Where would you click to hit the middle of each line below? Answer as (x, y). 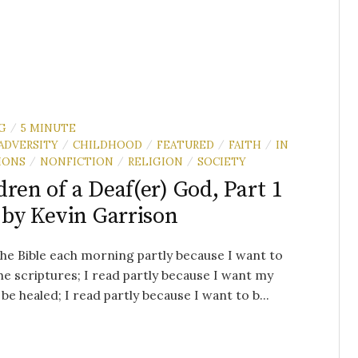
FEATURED (185, 144)
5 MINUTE (48, 127)
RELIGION (155, 161)
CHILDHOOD (107, 144)
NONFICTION (77, 161)
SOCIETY (222, 161)
